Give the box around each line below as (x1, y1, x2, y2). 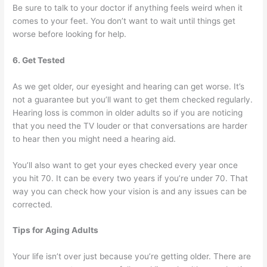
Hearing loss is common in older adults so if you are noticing (13, 107, 243, 117)
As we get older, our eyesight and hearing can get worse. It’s (13, 81, 245, 91)
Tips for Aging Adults (13, 225, 99, 235)
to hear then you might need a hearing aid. (13, 133, 176, 144)
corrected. (13, 199, 53, 209)
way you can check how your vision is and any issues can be (13, 186, 247, 196)
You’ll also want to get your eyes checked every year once (13, 160, 238, 170)
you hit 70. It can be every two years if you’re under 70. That (13, 173, 249, 183)
